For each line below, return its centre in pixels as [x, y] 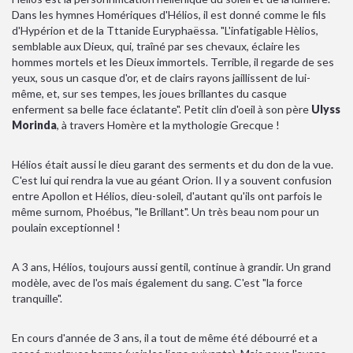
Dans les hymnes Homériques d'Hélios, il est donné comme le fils [169, 15]
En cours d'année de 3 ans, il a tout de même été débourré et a [165, 338]
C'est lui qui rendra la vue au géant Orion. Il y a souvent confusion [172, 180]
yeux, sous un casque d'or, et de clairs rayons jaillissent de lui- [161, 78]
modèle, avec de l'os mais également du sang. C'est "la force [157, 282]
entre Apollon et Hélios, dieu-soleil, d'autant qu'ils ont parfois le [167, 196]
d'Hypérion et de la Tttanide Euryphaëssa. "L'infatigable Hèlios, [165, 30]
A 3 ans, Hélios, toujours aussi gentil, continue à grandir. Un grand [171, 267]
